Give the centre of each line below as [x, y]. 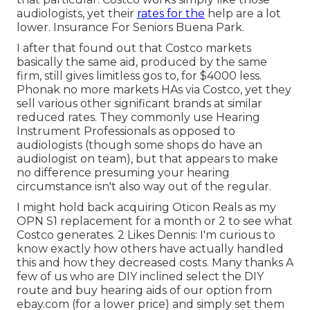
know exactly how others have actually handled [150, 249]
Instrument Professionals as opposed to [126, 131]
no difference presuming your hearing [123, 173]
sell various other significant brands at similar [139, 104]
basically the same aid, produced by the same [142, 62]
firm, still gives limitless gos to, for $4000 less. [139, 76]
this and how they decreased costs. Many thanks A [155, 263]
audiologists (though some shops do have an [139, 145]
